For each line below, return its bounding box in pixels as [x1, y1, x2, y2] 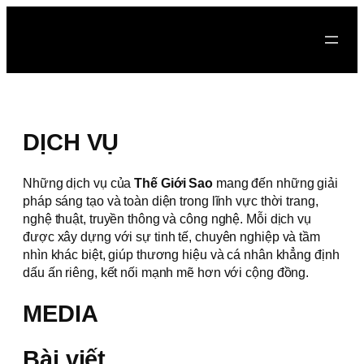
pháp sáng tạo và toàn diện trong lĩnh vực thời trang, [23, 193, 318, 209]
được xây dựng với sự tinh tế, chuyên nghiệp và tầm [23, 229, 320, 245]
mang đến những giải [213, 175, 339, 191]
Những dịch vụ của [23, 175, 135, 191]
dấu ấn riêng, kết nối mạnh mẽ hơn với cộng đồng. [23, 265, 310, 280]
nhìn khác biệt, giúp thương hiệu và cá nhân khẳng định [23, 247, 340, 262]
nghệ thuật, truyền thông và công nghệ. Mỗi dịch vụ [23, 211, 311, 227]
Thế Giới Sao [134, 175, 214, 191]
